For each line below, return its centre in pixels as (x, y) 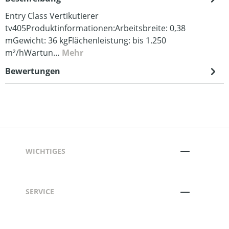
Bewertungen (33, 71)
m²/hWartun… (33, 53)
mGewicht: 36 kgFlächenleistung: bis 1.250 (86, 40)
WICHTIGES (45, 151)
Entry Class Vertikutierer (52, 16)
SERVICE (40, 192)
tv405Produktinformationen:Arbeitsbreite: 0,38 (95, 28)
